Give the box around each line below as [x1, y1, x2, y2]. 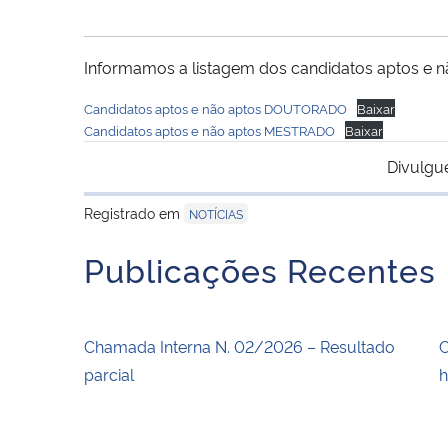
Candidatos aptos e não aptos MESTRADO [84, 120, 335, 139]
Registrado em [84, 202, 184, 222]
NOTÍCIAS [189, 204, 243, 222]
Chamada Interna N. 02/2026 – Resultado [84, 334, 395, 357]
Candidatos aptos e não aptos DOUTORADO [84, 98, 347, 117]
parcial [84, 362, 134, 385]
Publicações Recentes [84, 246, 436, 291]
